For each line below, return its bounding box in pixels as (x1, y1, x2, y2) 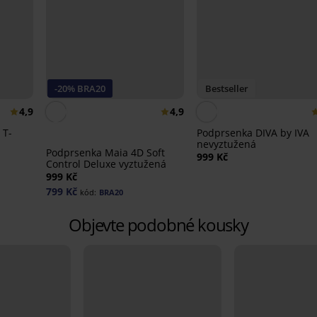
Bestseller (204, 82, 248, 96)
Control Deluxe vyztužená (45, 157, 166, 171)
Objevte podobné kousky (69, 213, 248, 237)
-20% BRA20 (54, 82, 105, 96)
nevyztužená (196, 137, 256, 151)
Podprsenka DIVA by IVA (196, 126, 309, 140)
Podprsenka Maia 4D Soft (45, 146, 165, 160)
